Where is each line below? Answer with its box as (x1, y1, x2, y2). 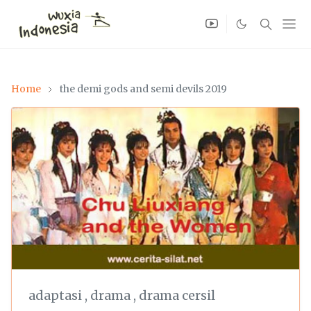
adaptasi (28, 287, 85, 303)
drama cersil (139, 287, 215, 303)
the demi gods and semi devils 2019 (60, 83, 227, 95)
